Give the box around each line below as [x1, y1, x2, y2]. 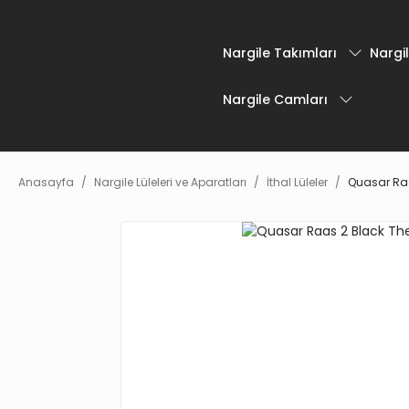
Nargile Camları [223, 89, 328, 109]
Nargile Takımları [223, 43, 337, 62]
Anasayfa [18, 174, 74, 190]
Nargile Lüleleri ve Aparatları [94, 174, 246, 190]
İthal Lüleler [267, 174, 328, 190]
